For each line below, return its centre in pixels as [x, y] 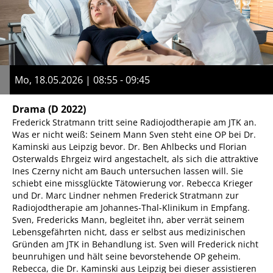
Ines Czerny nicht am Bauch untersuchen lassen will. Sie [128, 171]
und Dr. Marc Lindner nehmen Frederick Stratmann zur [126, 195]
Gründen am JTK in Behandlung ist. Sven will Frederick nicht [135, 244]
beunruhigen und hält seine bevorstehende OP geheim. [126, 256]
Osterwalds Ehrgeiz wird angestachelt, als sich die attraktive [135, 158]
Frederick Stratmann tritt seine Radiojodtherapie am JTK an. [134, 122]
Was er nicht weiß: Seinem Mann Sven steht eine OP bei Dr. [134, 134]
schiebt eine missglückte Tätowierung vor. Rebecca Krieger [133, 183]
